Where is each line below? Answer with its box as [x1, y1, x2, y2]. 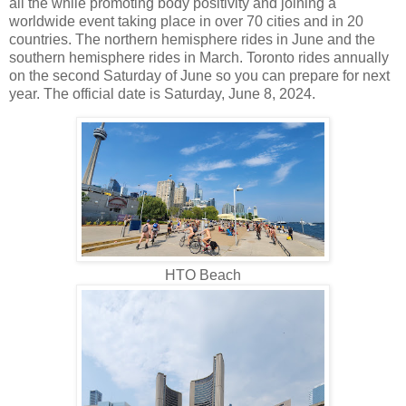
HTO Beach [165, 267, 241, 284]
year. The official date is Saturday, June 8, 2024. [9, 85, 315, 101]
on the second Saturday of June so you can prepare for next [9, 67, 390, 83]
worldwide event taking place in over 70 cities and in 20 [9, 13, 363, 29]
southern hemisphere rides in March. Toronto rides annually [9, 49, 389, 65]
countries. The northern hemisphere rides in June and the [9, 31, 375, 47]
